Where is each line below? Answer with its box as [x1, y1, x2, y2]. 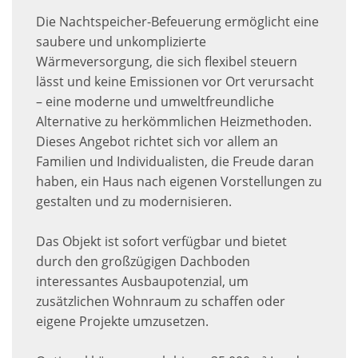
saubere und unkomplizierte [36, 33, 206, 51]
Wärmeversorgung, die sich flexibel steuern [36, 53, 297, 71]
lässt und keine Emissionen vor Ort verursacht [36, 73, 314, 91]
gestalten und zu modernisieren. [36, 193, 232, 211]
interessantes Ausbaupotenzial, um [36, 272, 249, 291]
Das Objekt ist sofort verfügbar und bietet [36, 233, 287, 251]
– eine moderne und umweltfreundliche [36, 93, 274, 111]
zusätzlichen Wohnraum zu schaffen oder [36, 292, 285, 311]
